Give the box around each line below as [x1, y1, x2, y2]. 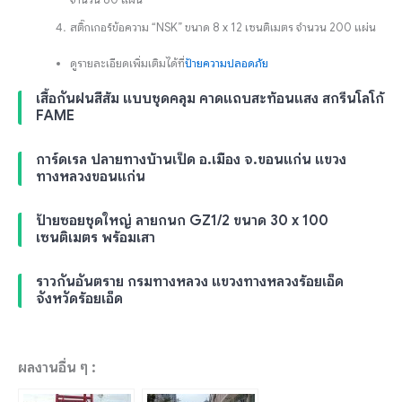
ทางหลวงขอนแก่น [36, 167, 145, 186]
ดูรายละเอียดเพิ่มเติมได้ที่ [70, 56, 186, 71]
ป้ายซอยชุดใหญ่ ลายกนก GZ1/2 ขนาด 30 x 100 [36, 211, 328, 230]
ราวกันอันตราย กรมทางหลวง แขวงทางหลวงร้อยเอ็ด [36, 272, 344, 291]
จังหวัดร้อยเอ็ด [36, 289, 123, 308]
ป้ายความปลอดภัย [185, 56, 269, 71]
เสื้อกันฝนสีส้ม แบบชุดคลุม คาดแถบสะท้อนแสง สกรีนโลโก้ [36, 89, 384, 108]
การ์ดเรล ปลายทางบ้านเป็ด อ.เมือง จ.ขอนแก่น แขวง [36, 150, 346, 169]
